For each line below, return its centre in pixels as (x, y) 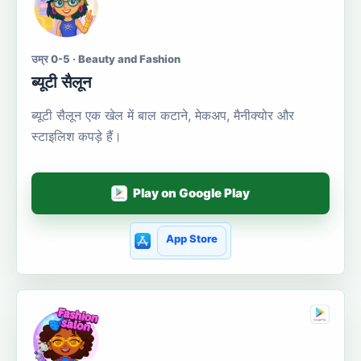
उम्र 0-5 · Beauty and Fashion (106, 58)
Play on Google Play (192, 193)
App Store (191, 238)
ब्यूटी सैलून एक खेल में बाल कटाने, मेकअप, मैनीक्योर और (163, 115)
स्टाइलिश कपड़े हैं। (77, 136)
